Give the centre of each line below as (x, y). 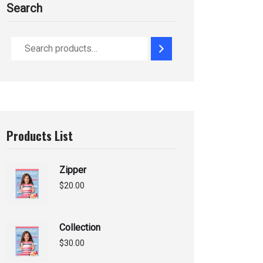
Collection (80, 227)
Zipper (73, 170)
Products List (40, 135)
